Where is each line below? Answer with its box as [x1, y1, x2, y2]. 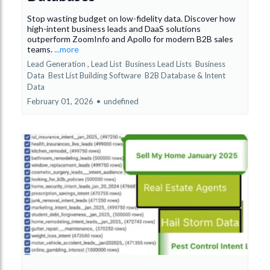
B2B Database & [145, 70, 202, 80]
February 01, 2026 [27, 96, 93, 106]
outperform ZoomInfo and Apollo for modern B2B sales [27, 33, 233, 44]
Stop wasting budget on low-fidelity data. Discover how [27, 13, 236, 24]
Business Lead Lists [125, 58, 193, 69]
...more [54, 43, 79, 54]
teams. [27, 43, 54, 54]
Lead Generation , [27, 58, 89, 69]
